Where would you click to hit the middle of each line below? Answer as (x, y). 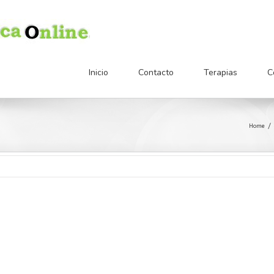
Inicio (98, 72)
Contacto (156, 72)
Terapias (220, 72)
